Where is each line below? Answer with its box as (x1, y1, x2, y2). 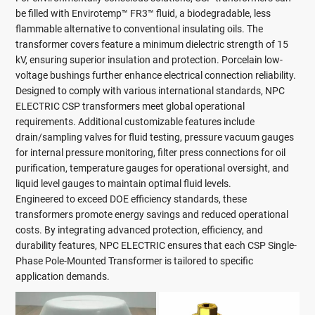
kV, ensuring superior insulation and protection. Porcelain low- (15, 53, 283, 65)
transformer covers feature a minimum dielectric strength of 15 (15, 38, 289, 50)
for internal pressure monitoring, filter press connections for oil (15, 146, 286, 158)
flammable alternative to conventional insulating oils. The (15, 22, 264, 34)
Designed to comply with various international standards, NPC (15, 84, 285, 96)
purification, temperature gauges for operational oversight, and (15, 162, 290, 174)
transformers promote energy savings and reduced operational (15, 208, 289, 220)
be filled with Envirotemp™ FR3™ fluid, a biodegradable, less (15, 7, 271, 19)
